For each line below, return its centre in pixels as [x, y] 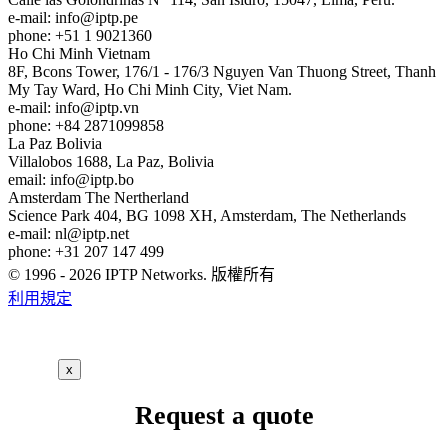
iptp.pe [116, 17]
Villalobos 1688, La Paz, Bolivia [111, 161]
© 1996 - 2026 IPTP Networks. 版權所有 [141, 274]
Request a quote [224, 415]
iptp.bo [112, 179]
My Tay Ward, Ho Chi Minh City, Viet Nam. [150, 89]
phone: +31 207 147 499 [86, 251]
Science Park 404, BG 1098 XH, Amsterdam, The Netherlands [207, 215]
